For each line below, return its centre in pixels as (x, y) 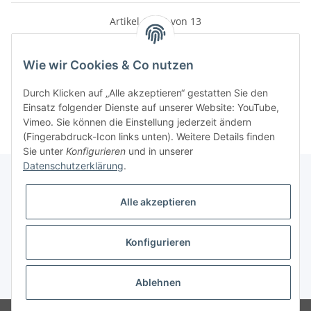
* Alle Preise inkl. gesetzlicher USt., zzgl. (82, 281)
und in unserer (159, 151)
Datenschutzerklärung (73, 166)
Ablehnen (158, 283)
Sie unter (44, 151)
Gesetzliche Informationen (74, 243)
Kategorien (43, 91)
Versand (168, 281)
